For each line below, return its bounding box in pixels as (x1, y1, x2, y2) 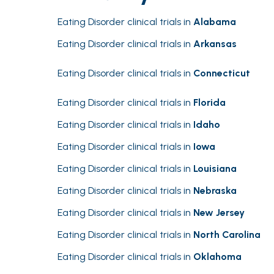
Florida (193, 97, 226, 108)
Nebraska (193, 185, 237, 196)
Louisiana (193, 163, 237, 174)
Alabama (193, 16, 236, 28)
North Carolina (193, 229, 261, 240)
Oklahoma (193, 251, 242, 262)
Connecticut (193, 67, 250, 79)
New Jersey (193, 207, 245, 218)
